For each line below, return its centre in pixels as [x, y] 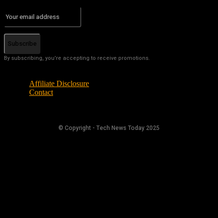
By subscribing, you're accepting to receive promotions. [77, 58]
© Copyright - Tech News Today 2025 [109, 128]
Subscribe [22, 43]
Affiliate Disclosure [59, 83]
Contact [41, 92]
